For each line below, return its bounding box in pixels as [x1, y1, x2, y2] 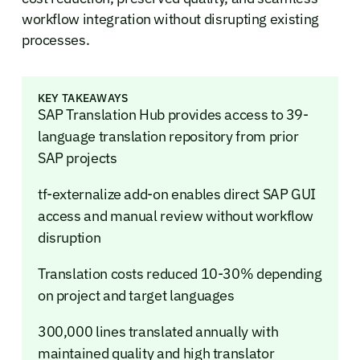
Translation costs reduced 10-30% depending [37, 264, 322, 283]
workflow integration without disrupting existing [21, 9, 319, 28]
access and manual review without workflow [37, 206, 314, 225]
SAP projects [37, 148, 117, 167]
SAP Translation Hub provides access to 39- [37, 104, 309, 124]
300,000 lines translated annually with [37, 321, 279, 341]
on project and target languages [37, 285, 235, 305]
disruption [37, 227, 101, 247]
